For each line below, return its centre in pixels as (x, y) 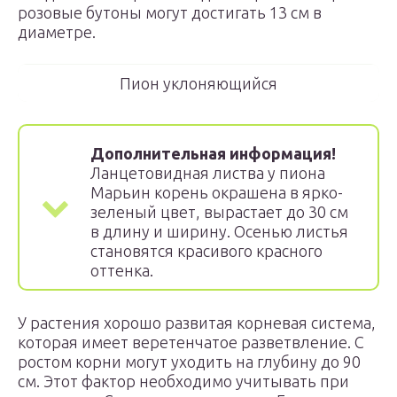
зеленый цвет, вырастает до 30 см (219, 212)
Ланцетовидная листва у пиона (208, 173)
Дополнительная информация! (213, 153)
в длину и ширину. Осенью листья (219, 231)
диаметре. (57, 32)
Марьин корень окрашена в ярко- (217, 192)
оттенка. (122, 270)
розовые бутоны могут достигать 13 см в (170, 12)
